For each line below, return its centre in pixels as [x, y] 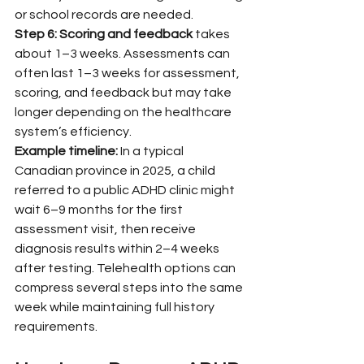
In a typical [152, 151]
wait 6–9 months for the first [100, 209]
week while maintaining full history [116, 307]
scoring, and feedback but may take [124, 92]
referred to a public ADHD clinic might [126, 190]
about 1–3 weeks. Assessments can [123, 53]
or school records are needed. [104, 14]
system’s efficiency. [73, 131]
